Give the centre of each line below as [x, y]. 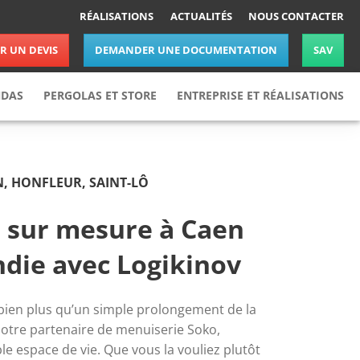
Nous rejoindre [270, 212]
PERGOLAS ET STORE [100, 95]
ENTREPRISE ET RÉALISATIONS [260, 95]
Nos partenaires [273, 188]
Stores [82, 165]
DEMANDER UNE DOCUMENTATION [186, 50]
